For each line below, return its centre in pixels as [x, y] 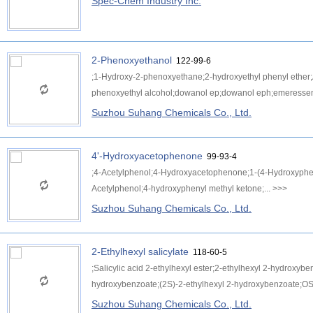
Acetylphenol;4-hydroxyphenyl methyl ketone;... [182, 189]
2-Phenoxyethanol [132, 60]
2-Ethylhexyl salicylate [140, 252]
